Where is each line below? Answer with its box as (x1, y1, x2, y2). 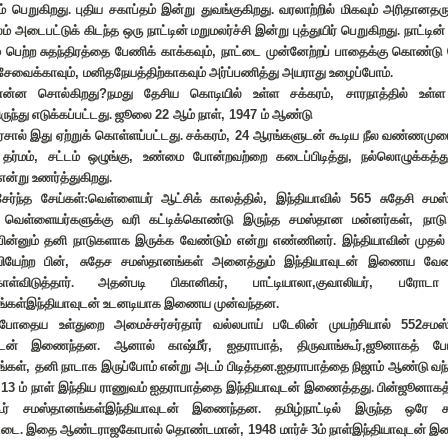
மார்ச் (280, 422, 311, 437)
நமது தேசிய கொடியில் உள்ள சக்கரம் (107, 86, 330, 101)
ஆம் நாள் (173, 107, 221, 122)
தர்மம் (2, 149, 34, 164)
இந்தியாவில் (276, 191, 350, 206)
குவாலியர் (316, 275, 370, 290)
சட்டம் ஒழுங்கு (47, 149, 130, 164)
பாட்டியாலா (253, 275, 313, 290)
